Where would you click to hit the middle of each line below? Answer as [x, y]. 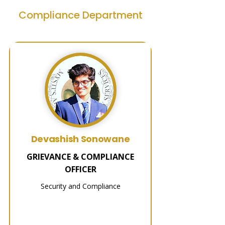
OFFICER [80, 169]
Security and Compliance [80, 186]
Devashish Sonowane [80, 139]
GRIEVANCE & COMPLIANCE [80, 157]
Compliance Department [80, 15]
